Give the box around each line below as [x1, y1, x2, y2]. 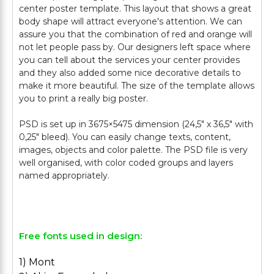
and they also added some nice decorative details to [19, 67, 241, 78]
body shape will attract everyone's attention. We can [19, 16, 242, 27]
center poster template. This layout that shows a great [19, 3, 251, 14]
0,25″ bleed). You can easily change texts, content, [19, 131, 231, 143]
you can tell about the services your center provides [19, 54, 240, 65]
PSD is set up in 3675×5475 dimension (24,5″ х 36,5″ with [19, 119, 253, 130]
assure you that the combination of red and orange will [19, 29, 252, 40]
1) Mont [19, 256, 55, 268]
